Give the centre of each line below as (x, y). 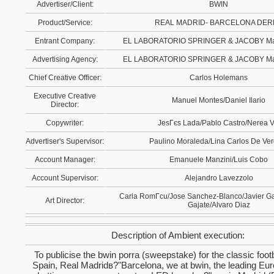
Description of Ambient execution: (178, 235)
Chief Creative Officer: (65, 78)
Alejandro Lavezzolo (219, 178)
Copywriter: (65, 123)
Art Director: (65, 201)
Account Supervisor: (65, 178)
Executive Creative (65, 96)
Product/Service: (65, 23)
